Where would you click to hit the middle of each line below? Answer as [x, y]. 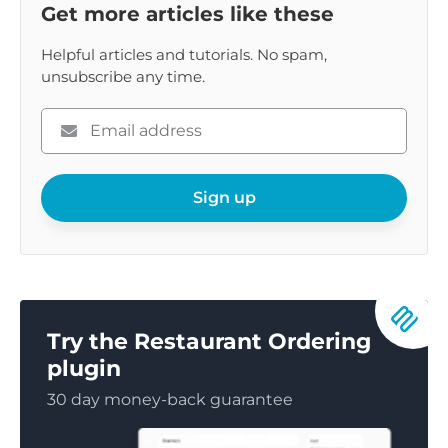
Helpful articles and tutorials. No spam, [184, 55]
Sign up [224, 198]
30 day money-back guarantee [170, 400]
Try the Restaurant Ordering [209, 342]
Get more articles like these [187, 14]
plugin [84, 369]
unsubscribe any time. [123, 77]
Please [66, 119]
